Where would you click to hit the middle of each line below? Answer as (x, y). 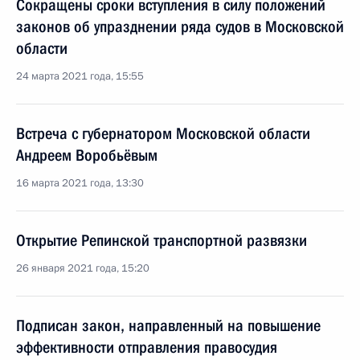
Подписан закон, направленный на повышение (168, 325)
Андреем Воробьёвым (87, 155)
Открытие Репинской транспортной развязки (162, 240)
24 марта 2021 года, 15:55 (80, 76)
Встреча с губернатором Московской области (163, 133)
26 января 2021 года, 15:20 (83, 268)
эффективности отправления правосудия (147, 347)
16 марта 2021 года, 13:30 (80, 183)
